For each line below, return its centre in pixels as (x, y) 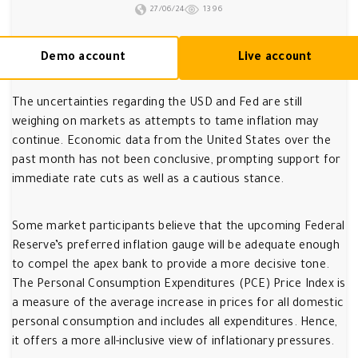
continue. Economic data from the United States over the (171, 142)
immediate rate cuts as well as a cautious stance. (148, 181)
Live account (275, 58)
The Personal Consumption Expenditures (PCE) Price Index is (179, 285)
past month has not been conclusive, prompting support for (177, 161)
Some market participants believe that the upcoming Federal (179, 228)
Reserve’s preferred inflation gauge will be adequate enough (176, 247)
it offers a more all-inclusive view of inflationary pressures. (173, 343)
